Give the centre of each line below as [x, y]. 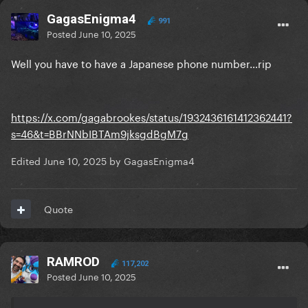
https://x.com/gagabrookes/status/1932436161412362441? [152, 117]
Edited [27, 161]
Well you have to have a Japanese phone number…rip [141, 63]
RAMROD [75, 262]
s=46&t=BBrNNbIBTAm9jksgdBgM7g [100, 133]
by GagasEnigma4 [151, 161]
